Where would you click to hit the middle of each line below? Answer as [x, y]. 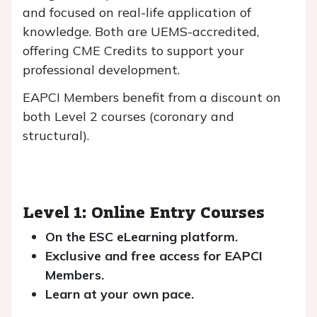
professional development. [101, 70]
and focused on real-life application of [137, 12]
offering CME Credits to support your [133, 51]
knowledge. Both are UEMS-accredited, [141, 31]
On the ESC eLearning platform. [142, 237]
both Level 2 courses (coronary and [128, 116]
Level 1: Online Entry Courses [144, 211]
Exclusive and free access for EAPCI [154, 256]
